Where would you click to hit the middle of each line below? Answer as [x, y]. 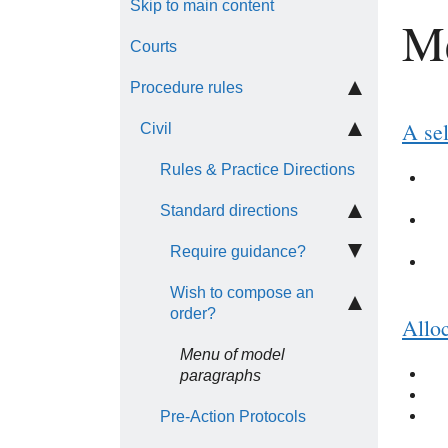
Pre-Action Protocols [233, 416]
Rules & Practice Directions [257, 169]
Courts [153, 46]
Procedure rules [186, 87]
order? [193, 313]
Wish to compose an [242, 292]
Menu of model [232, 354]
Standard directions [229, 210]
